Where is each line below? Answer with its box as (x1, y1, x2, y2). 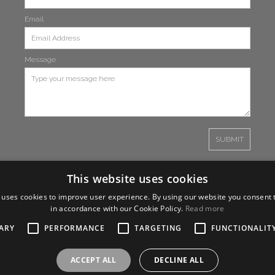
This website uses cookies (66, 171, 209, 186)
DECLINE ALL (153, 255, 204, 265)
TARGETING (134, 223, 182, 233)
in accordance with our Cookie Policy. (50, 203, 185, 214)
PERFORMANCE (44, 223, 105, 233)
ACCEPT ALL (70, 255, 117, 265)
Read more (185, 203, 225, 214)
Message (25, 55, 56, 64)
